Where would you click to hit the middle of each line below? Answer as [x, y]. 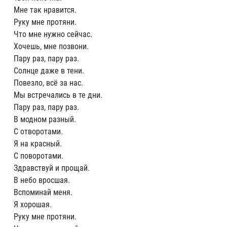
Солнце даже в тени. [49, 71]
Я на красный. [38, 144]
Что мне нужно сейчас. [53, 34]
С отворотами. [38, 131]
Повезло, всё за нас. [48, 83]
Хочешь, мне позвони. [51, 46]
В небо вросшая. [42, 180]
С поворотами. [39, 156]
